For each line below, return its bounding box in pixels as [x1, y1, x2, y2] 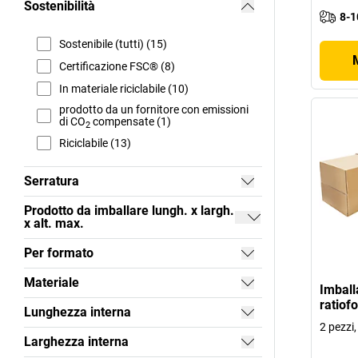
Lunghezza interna [24, 304, 131, 320]
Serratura [24, 173, 79, 189]
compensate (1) [90, 115, 171, 129]
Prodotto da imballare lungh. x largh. [24, 203, 234, 219]
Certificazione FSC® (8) [59, 59, 175, 73]
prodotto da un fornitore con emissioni [59, 103, 249, 117]
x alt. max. [24, 216, 84, 232]
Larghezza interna [24, 334, 129, 350]
